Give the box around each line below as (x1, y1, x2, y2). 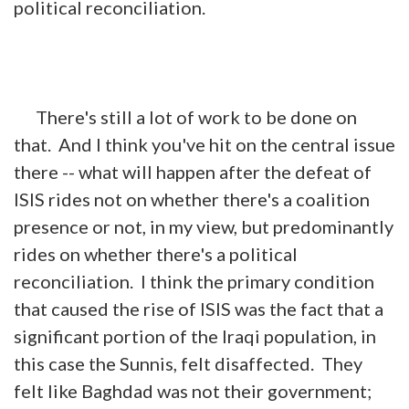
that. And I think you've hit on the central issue (14, 132, 395, 155)
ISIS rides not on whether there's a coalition (14, 187, 370, 210)
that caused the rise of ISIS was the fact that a (14, 297, 383, 320)
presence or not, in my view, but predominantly (14, 215, 393, 237)
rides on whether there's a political (14, 242, 298, 265)
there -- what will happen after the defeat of (14, 160, 372, 183)
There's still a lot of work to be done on (14, 105, 357, 128)
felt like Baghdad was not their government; (14, 379, 372, 402)
